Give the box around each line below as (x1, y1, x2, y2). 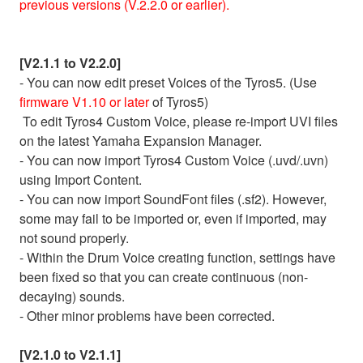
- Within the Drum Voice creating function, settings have (19, 247, 335, 267)
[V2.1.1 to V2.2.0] (19, 53, 121, 72)
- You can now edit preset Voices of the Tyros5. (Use (19, 72, 317, 92)
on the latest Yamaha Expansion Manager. (19, 130, 262, 150)
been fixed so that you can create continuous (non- (19, 267, 308, 286)
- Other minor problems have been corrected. (19, 305, 275, 325)
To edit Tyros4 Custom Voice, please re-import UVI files (19, 111, 338, 130)
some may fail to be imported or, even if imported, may (19, 208, 327, 228)
